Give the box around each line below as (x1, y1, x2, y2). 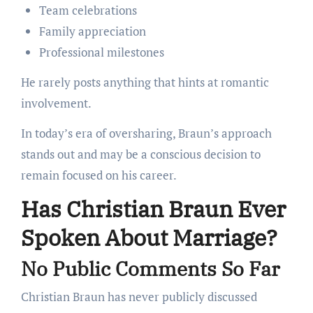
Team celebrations (38, 1, 137, 18)
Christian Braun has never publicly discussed (20, 288, 257, 305)
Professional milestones (38, 43, 164, 60)
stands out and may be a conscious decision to (20, 145, 261, 162)
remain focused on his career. (20, 166, 177, 183)
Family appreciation (38, 22, 146, 39)
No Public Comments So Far (20, 256, 279, 282)
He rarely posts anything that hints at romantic (20, 73, 269, 90)
